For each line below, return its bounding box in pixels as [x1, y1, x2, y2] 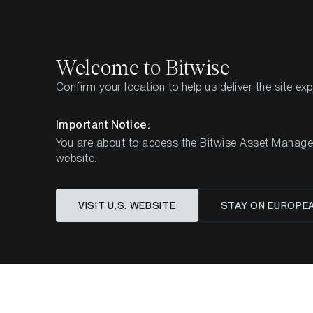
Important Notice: [56, 118, 151, 131]
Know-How [134, 106, 188, 119]
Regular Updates [193, 106, 273, 119]
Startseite [82, 106, 129, 119]
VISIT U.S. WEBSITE [78, 200, 176, 211]
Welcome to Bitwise [56, 57, 231, 79]
